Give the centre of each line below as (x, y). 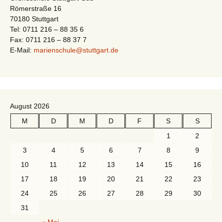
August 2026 (30, 106)
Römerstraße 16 (36, 8)
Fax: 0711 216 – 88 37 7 (48, 40)
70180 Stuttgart (34, 19)
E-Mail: (22, 50)
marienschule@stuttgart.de (76, 50)
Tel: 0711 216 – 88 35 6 (47, 29)
